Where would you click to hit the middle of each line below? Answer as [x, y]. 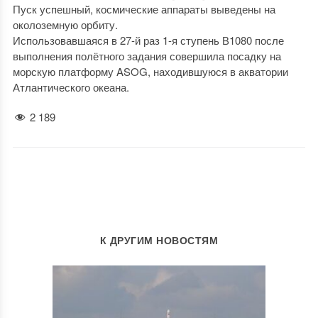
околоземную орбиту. [65, 24]
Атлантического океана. [71, 87]
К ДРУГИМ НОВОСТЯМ [159, 240]
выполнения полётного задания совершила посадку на [147, 56]
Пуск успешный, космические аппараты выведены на [144, 9]
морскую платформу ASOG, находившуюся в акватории [150, 71]
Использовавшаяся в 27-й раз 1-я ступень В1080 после [148, 40]
